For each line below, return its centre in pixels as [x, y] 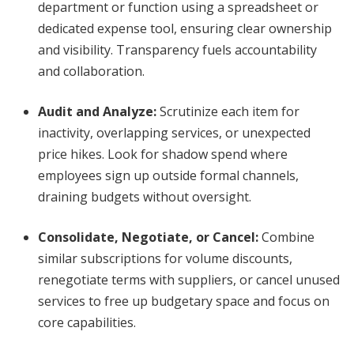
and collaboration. [91, 71]
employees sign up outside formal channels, [168, 175]
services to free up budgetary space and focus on [184, 301]
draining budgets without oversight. [145, 197]
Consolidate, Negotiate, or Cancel [147, 237]
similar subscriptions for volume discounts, [165, 258]
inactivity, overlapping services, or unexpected [174, 133]
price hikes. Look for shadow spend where [163, 154]
